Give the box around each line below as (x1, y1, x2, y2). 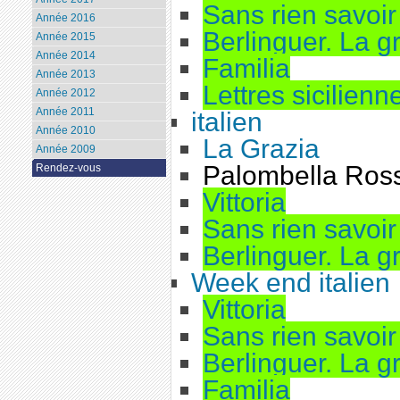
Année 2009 (35, 143, 96, 156)
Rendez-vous (35, 162, 101, 175)
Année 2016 (35, 12, 96, 25)
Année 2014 (35, 49, 96, 62)
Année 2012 (35, 87, 96, 100)
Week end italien (191, 268, 391, 298)
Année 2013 (35, 68, 96, 81)
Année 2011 (35, 105, 95, 119)
